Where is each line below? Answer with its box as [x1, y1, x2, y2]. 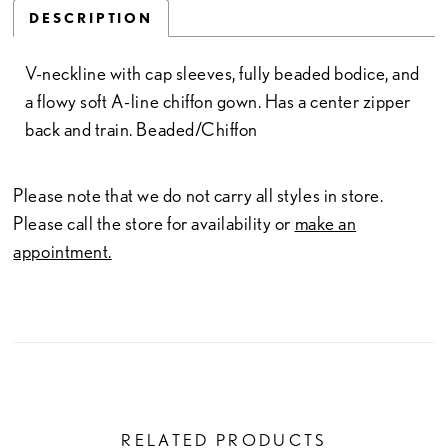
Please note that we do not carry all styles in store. [13, 183, 384, 207]
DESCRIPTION [29, 8, 153, 26]
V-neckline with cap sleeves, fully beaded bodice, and [25, 62, 420, 86]
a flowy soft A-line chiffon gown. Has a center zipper [25, 90, 411, 114]
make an [294, 211, 357, 235]
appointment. [13, 239, 112, 263]
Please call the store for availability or [13, 211, 295, 235]
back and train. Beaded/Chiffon [25, 118, 258, 142]
